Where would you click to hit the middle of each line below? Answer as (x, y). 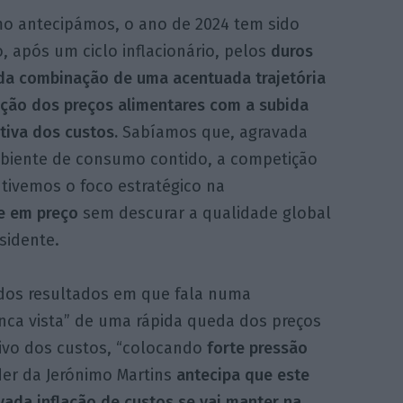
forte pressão (257, 348)
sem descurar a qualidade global (204, 213)
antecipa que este (242, 375)
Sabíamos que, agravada (212, 132)
